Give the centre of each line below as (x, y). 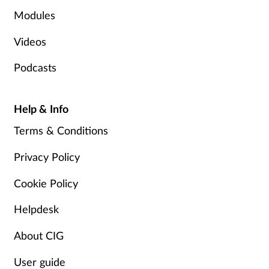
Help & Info (41, 109)
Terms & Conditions (61, 131)
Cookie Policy (46, 183)
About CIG (38, 236)
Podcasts (35, 68)
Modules (34, 15)
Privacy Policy (47, 156)
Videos (30, 41)
